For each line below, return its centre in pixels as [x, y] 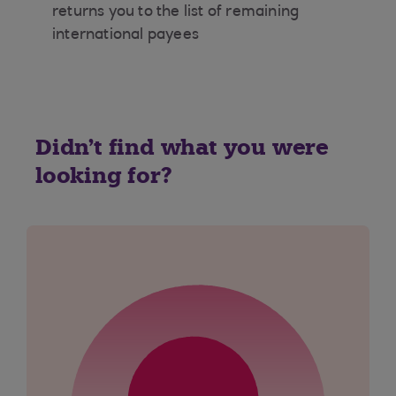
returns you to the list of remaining [176, 12]
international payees [129, 35]
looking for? [104, 175]
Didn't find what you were [182, 147]
